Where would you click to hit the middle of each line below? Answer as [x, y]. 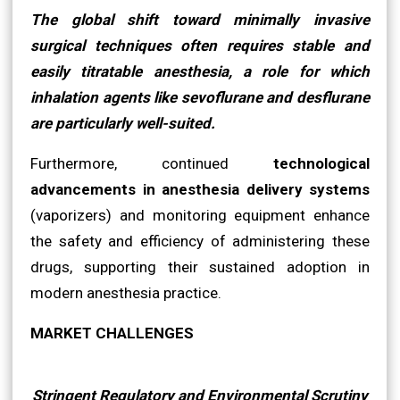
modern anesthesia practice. [126, 292]
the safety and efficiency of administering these [200, 241]
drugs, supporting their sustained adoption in [200, 267]
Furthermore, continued [152, 163]
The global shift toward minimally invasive [200, 19]
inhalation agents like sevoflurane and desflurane [200, 97]
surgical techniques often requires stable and [200, 45]
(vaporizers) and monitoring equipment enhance [200, 215]
